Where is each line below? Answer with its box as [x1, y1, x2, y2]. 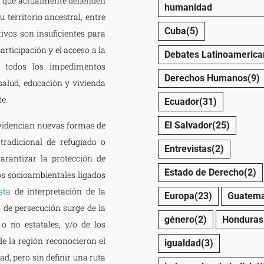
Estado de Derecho [164, 166, 244, 178]
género [164, 213, 194, 225]
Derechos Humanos [164, 72, 247, 84]
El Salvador [164, 119, 212, 131]
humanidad [164, 1, 212, 13]
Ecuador [164, 95, 199, 107]
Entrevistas [164, 143, 212, 154]
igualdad [164, 237, 201, 249]
